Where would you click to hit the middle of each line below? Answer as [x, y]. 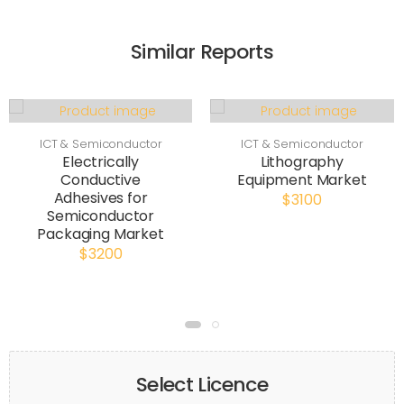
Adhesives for [101, 198]
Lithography [302, 162]
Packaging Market [101, 234]
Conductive [101, 180]
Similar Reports [202, 52]
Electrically [101, 162]
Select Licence [202, 385]
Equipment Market [302, 180]
